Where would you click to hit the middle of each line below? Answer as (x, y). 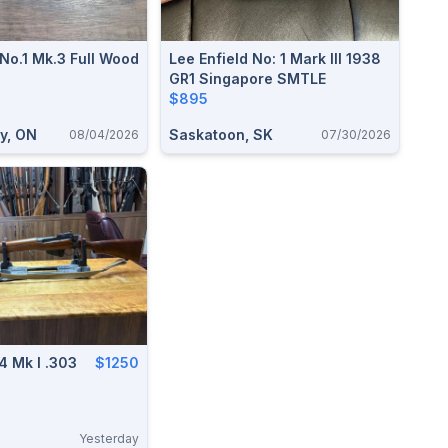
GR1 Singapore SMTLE (247, 78)
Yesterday (109, 438)
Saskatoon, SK (221, 134)
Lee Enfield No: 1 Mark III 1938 (275, 58)
